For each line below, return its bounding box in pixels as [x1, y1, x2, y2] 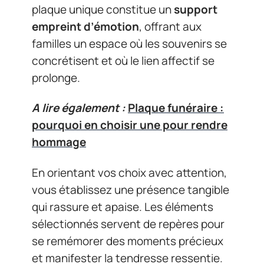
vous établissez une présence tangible [32, 181, 229, 197]
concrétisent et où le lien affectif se [32, 52, 214, 68]
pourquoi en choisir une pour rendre [32, 117, 227, 133]
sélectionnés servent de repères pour [32, 216, 225, 232]
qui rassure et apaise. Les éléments [32, 199, 213, 214]
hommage [32, 134, 86, 150]
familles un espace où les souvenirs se [32, 35, 227, 51]
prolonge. [32, 70, 80, 85]
